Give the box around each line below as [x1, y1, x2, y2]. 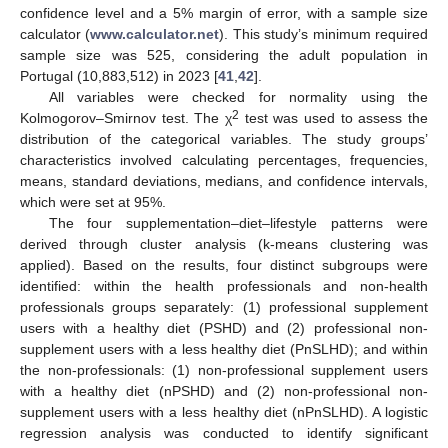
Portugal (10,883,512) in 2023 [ [20, 67, 218, 84]
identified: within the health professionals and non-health [20, 277, 428, 294]
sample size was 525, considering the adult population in [20, 46, 428, 63]
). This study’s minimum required [219, 25, 429, 42]
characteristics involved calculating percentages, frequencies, [20, 151, 428, 168]
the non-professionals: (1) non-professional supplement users [20, 361, 428, 378]
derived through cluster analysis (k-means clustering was [20, 235, 428, 252]
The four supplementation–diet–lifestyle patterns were [48, 214, 428, 231]
